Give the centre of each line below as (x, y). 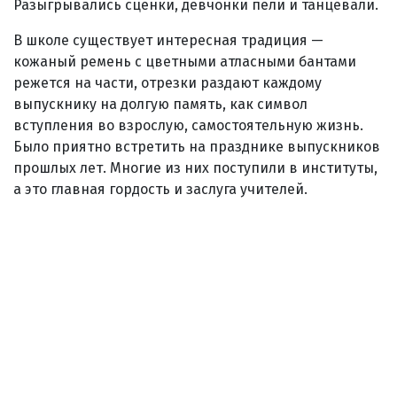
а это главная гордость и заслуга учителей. (160, 189)
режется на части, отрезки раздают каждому (167, 82)
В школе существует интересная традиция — (168, 40)
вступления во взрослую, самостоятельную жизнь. (188, 125)
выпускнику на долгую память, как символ (160, 104)
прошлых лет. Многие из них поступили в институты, (195, 167)
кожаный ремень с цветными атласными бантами (185, 61)
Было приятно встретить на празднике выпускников (197, 146)
